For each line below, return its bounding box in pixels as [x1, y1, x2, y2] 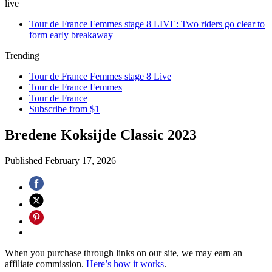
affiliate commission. [5, 258, 86, 269]
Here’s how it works [86, 258, 164, 269]
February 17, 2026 [45, 155, 116, 166]
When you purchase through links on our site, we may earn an [5, 247, 242, 258]
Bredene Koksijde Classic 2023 [5, 126, 197, 143]
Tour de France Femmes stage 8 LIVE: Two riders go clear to [29, 19, 265, 29]
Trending [5, 50, 39, 61]
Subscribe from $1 [29, 104, 100, 114]
